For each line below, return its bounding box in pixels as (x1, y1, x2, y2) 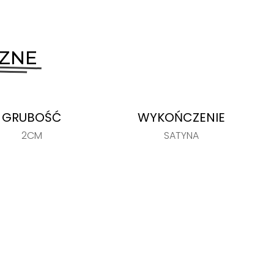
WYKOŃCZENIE (138, 108, 225, 126)
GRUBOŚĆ (2, 108, 61, 126)
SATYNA (164, 128, 199, 143)
